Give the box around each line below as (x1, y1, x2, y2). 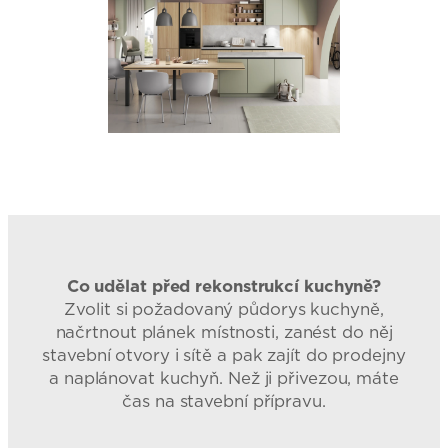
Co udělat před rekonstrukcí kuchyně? (66, 274, 382, 299)
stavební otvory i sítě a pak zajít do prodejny (42, 343, 406, 368)
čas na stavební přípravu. (122, 389, 326, 414)
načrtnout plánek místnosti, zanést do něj (55, 320, 393, 345)
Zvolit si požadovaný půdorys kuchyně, (64, 297, 384, 322)
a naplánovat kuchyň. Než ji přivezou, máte (49, 366, 399, 391)
